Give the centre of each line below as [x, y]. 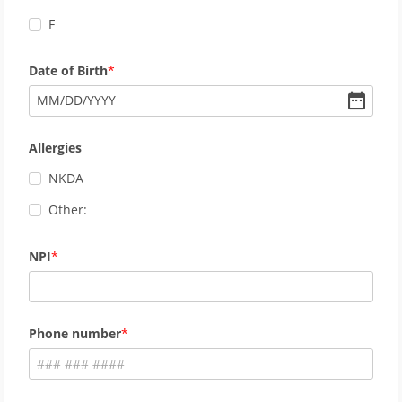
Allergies [55, 147]
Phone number [75, 334]
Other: [68, 210]
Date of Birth [68, 70]
